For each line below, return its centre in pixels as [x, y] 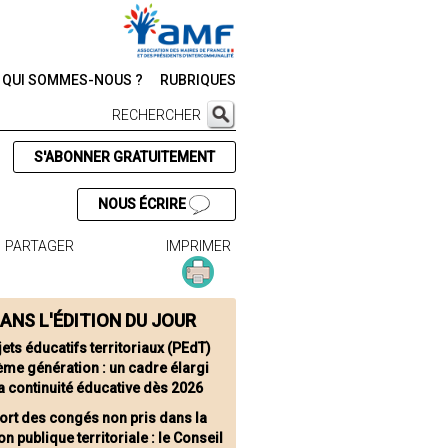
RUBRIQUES [198, 80]
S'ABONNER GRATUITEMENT [124, 157]
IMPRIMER [198, 246]
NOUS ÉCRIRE [143, 204]
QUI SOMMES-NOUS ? [72, 80]
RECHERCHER [156, 115]
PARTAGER [40, 246]
